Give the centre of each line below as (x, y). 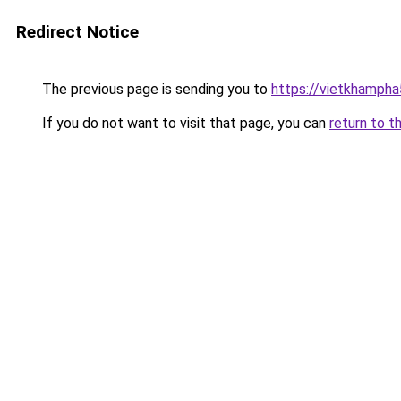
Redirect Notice (77, 32)
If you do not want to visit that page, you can (184, 123)
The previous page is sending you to (155, 89)
